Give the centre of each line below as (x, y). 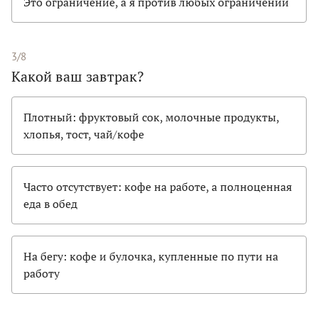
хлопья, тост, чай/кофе (84, 135)
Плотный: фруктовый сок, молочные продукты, (151, 117)
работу (42, 274)
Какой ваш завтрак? (77, 77)
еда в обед (50, 204)
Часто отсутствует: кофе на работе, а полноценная (158, 187)
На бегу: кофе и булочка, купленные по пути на (151, 257)
